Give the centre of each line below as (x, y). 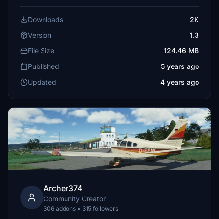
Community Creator (75, 199)
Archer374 (63, 188)
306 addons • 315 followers (81, 208)
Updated (42, 82)
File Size (41, 51)
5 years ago (180, 66)
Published (44, 66)
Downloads (45, 19)
